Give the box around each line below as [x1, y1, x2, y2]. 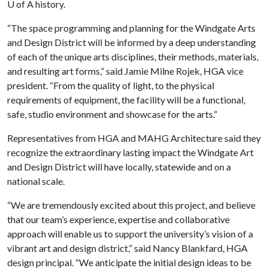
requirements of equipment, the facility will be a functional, [7, 94, 245, 105]
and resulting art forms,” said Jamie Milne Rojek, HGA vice [7, 65, 243, 77]
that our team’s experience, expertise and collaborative [7, 214, 230, 225]
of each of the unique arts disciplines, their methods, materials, [7, 51, 258, 62]
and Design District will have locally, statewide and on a [7, 161, 231, 172]
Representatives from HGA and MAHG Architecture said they [7, 132, 261, 144]
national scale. [7, 175, 65, 187]
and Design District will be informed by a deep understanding [7, 36, 256, 48]
